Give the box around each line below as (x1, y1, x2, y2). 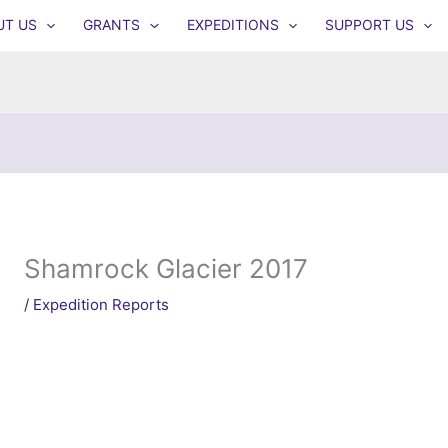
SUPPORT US (324, 16, 414, 34)
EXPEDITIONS (186, 16, 279, 34)
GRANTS (83, 16, 141, 34)
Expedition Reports (33, 295, 170, 314)
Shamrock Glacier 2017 (24, 253, 309, 284)
